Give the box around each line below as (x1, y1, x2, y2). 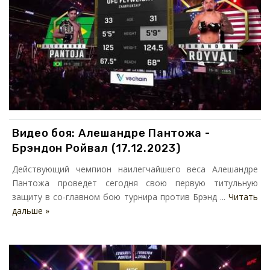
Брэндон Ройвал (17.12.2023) (12, 142, 181, 155)
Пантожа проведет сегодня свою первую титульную (12, 177, 258, 189)
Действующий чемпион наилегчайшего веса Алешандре (12, 163, 258, 175)
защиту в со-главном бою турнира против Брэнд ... (12, 191, 228, 203)
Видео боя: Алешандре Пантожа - (12, 127, 210, 140)
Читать (228, 191, 258, 203)
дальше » (12, 205, 49, 217)
